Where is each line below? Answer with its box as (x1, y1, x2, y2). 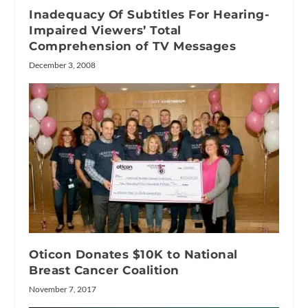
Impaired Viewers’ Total (29, 23, 181, 38)
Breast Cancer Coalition (29, 263, 179, 278)
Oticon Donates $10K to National (29, 247, 238, 262)
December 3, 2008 (29, 60, 96, 71)
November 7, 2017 (29, 284, 97, 295)
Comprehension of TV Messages (29, 39, 236, 54)
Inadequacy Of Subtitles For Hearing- (29, 8, 270, 22)
